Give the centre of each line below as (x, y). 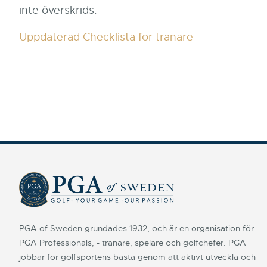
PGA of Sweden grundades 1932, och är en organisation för (136, 228)
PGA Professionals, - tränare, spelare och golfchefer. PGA (133, 242)
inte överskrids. (58, 10)
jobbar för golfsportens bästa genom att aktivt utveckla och (137, 257)
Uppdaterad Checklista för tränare (106, 37)
